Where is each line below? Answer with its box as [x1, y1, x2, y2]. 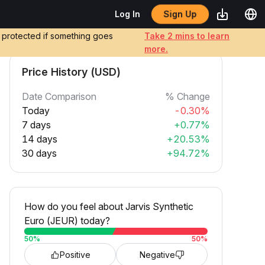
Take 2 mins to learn [144, 31, 230, 41]
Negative [139, 250, 175, 260]
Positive [59, 250, 91, 260]
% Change [165, 91, 210, 102]
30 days [22, 147, 57, 159]
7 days [22, 119, 51, 131]
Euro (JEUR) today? [24, 215, 110, 227]
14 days [22, 133, 57, 145]
